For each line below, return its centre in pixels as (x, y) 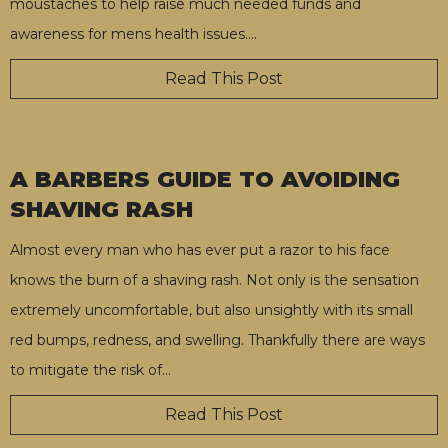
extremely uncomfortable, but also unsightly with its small (211, 309)
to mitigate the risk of (86, 369)
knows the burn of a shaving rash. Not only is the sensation (214, 279)
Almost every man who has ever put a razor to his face (200, 249)
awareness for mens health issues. (129, 33)
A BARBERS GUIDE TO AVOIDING (205, 179)
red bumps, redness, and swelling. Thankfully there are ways (217, 339)
